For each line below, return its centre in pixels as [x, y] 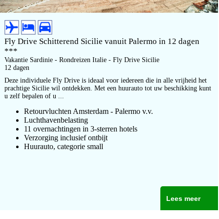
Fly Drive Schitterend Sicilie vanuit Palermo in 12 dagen [102, 41]
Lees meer [183, 198]
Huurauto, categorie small [64, 146]
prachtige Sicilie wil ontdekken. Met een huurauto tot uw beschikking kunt [108, 88]
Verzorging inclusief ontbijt [66, 138]
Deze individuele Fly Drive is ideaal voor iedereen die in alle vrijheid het [106, 80]
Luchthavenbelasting [56, 120]
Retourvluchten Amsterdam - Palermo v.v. [88, 111]
